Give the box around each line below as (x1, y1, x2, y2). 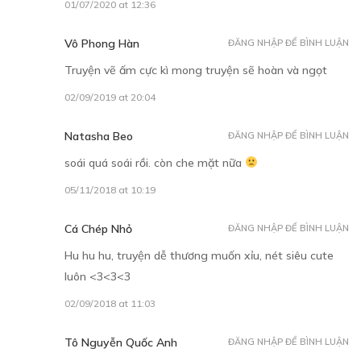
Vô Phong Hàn (64, 35, 139, 51)
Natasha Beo (64, 128, 133, 143)
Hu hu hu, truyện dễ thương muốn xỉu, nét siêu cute (64, 247, 334, 263)
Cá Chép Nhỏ (64, 221, 132, 236)
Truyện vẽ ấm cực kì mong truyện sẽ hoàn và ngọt (64, 62, 327, 77)
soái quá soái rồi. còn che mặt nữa (64, 155, 245, 170)
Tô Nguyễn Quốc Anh (64, 334, 177, 350)
